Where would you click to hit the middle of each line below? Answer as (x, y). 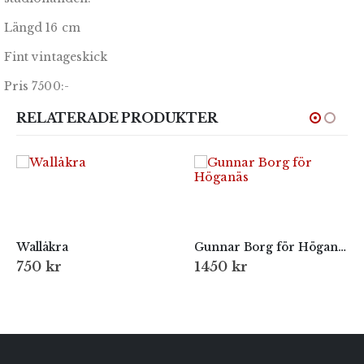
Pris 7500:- (37, 87)
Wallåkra (42, 248)
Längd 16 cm (42, 28)
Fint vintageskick (56, 57)
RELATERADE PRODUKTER (117, 118)
